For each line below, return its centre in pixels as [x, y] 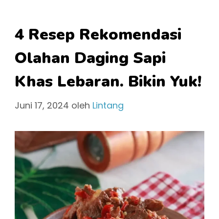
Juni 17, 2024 [42, 105]
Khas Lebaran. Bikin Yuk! [108, 81]
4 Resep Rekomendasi [98, 34]
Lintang [108, 105]
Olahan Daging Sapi [90, 58]
